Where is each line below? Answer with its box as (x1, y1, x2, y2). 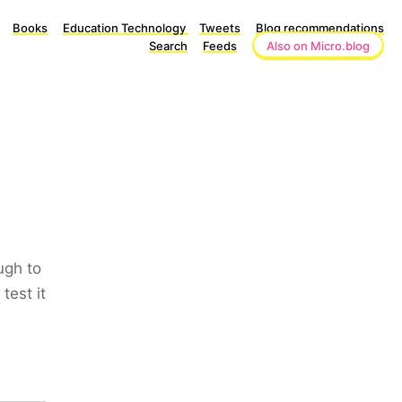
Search (149, 39, 188, 53)
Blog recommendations (256, 21, 384, 35)
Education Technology (63, 21, 188, 35)
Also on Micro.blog (267, 39, 370, 53)
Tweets (199, 21, 240, 35)
